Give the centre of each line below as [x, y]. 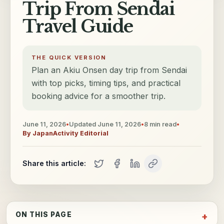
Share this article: [54, 163]
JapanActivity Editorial [70, 133]
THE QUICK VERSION [69, 58]
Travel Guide [78, 27]
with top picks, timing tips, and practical [106, 83]
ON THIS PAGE [43, 214]
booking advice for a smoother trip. [98, 96]
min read [162, 124]
